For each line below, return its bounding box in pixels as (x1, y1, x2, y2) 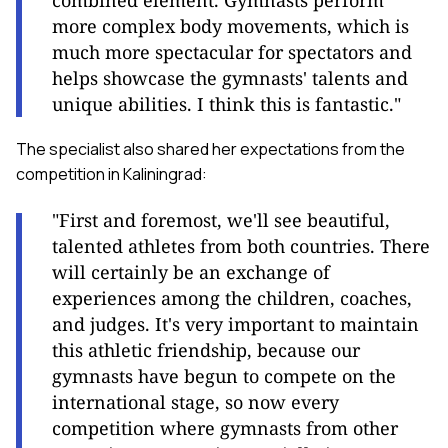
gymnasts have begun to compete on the (52, 364, 396, 389)
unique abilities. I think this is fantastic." (52, 92, 401, 117)
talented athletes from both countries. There (52, 234, 430, 259)
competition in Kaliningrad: (16, 163, 207, 186)
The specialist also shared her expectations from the (16, 138, 405, 161)
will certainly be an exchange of (52, 260, 330, 285)
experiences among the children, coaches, (52, 286, 412, 311)
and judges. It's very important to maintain (52, 312, 419, 337)
